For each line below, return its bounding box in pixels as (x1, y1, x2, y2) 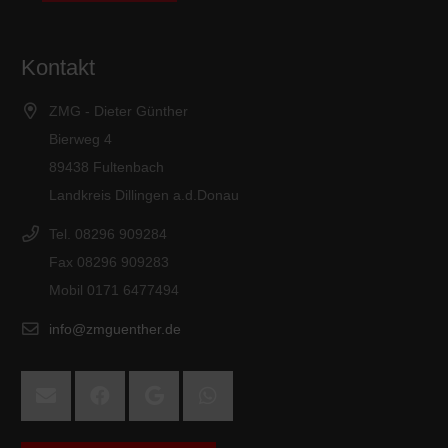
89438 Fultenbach (49, 158, 164, 175)
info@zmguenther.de (49, 321, 181, 338)
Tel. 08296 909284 (49, 225, 167, 242)
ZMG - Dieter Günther (49, 102, 188, 119)
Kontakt (21, 54, 95, 80)
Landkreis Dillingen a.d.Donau (49, 186, 239, 203)
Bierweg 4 (49, 130, 112, 147)
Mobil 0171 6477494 (49, 281, 179, 298)
